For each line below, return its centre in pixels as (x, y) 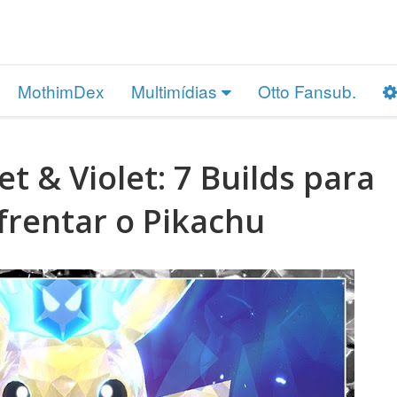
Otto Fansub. (307, 90)
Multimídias (176, 90)
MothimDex (61, 90)
